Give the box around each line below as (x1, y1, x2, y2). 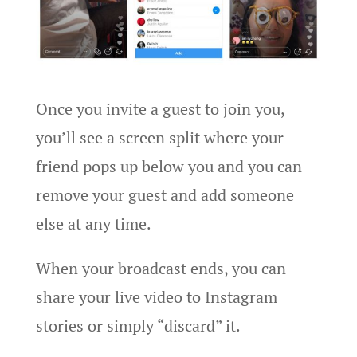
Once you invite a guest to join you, (35, 97, 284, 120)
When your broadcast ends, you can (35, 257, 286, 279)
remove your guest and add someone (35, 183, 294, 206)
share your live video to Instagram (35, 285, 277, 308)
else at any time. (35, 212, 151, 234)
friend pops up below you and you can (35, 155, 302, 177)
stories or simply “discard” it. (35, 314, 241, 336)
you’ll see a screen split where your (35, 126, 284, 148)
